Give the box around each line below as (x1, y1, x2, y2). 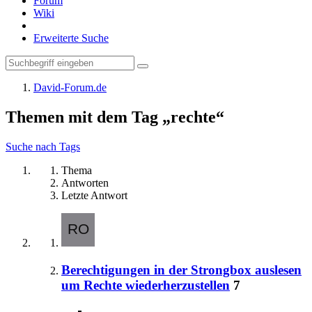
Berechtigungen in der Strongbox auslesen (61, 262, 302, 277)
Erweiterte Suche (33, 32, 109, 44)
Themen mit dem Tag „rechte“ (6, 107, 224, 126)
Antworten (61, 176, 109, 189)
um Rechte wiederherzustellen (61, 277, 230, 292)
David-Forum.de (33, 81, 107, 93)
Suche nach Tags (6, 140, 80, 153)
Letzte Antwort (61, 189, 127, 201)
